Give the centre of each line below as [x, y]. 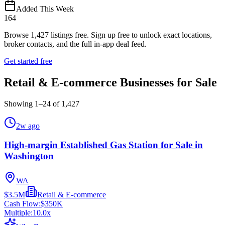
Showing [19, 103]
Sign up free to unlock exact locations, [151, 35]
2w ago [28, 126]
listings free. [69, 35]
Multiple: [18, 213]
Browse [17, 35]
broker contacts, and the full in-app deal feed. [75, 44]
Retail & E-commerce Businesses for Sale [110, 82]
